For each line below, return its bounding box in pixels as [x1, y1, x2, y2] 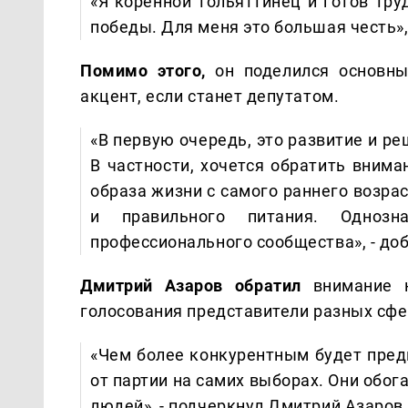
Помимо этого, [80, 60, 206, 80]
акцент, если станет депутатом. [80, 86, 340, 106]
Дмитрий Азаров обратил [80, 275, 313, 295]
